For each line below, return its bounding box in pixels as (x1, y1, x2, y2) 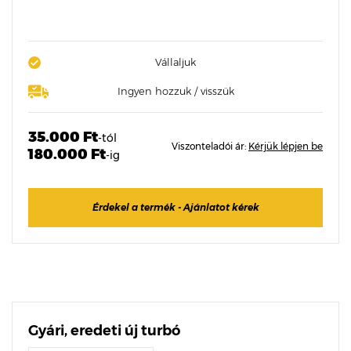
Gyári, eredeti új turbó (28, 322, 180, 339)
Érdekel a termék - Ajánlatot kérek (92, 201, 259, 213)
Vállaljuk (155, 56, 196, 68)
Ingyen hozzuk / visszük (117, 85, 234, 97)
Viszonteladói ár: (172, 140, 248, 152)
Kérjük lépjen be (248, 140, 323, 152)
